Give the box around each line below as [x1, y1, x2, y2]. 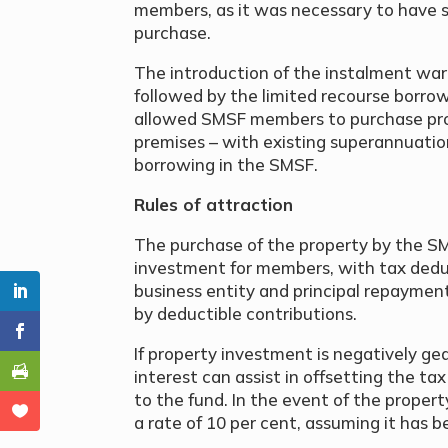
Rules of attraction [134, 193, 294, 215]
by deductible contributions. [134, 302, 358, 324]
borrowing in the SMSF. [134, 153, 319, 175]
